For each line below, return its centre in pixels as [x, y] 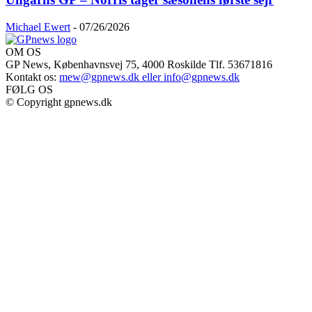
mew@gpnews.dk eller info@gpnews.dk [149, 77]
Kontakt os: [32, 77]
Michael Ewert [38, 26]
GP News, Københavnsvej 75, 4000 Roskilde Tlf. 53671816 [139, 64]
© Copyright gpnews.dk [59, 102]
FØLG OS [29, 89]
